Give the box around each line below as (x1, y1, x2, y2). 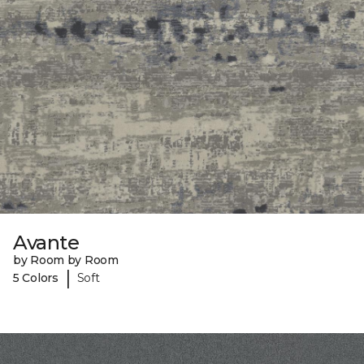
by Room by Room (13, 253, 119, 268)
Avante (13, 231, 80, 255)
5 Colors (13, 270, 58, 285)
